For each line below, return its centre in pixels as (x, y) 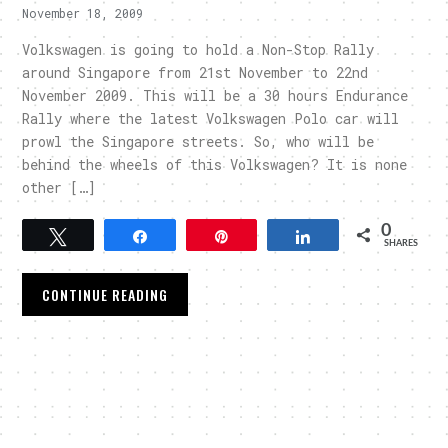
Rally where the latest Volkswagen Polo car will (211, 118)
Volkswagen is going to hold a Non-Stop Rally (198, 49)
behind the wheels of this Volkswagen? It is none (215, 164)
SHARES (400, 243)
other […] (59, 187)
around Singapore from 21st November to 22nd (195, 72)
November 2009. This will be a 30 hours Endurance (215, 95)
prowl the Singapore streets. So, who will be (198, 141)
